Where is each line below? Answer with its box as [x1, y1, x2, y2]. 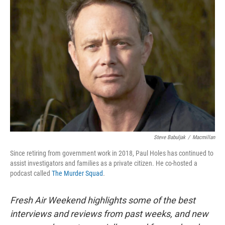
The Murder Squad [52, 169, 103, 177]
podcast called [10, 169, 52, 177]
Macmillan [192, 134, 215, 141]
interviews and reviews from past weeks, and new [10, 208, 208, 219]
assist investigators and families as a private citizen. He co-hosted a [10, 159, 197, 167]
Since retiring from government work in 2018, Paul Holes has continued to [10, 149, 213, 157]
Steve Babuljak [154, 134, 185, 141]
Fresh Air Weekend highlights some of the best [10, 195, 195, 205]
